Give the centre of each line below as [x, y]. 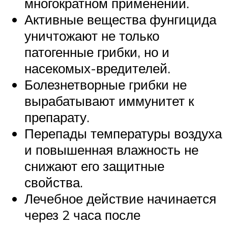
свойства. [54, 182]
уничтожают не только [92, 35]
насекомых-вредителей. [97, 68]
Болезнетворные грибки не [106, 84]
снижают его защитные [94, 166]
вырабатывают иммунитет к [109, 101]
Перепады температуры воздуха [123, 133]
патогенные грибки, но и [97, 52]
